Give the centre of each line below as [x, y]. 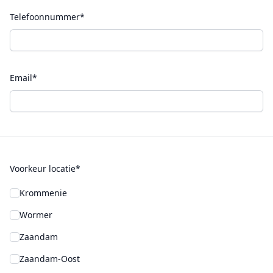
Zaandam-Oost [50, 259]
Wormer [36, 215]
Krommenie [43, 193]
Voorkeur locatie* [45, 168]
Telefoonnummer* [47, 17]
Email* [23, 78]
